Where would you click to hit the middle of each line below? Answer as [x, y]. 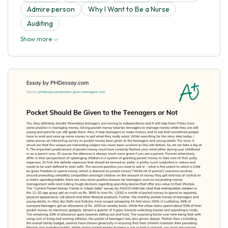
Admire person [51, 9]
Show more [37, 39]
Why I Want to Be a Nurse [129, 9]
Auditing [40, 23]
